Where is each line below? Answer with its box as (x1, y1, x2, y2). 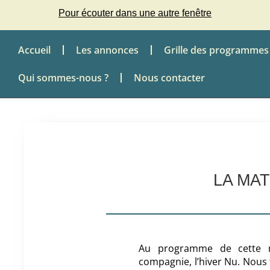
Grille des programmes (164, 43, 269, 57)
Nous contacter (134, 71, 205, 84)
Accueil (18, 43, 51, 57)
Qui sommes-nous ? (18, 71, 108, 84)
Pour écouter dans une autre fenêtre (58, 8, 212, 18)
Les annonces (76, 43, 139, 57)
